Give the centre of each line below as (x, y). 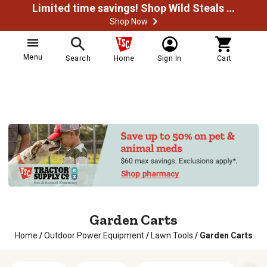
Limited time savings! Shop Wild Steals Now (231, 8)
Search (78, 58)
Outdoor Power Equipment (94, 235)
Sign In (170, 58)
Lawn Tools (172, 235)
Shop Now (129, 21)
